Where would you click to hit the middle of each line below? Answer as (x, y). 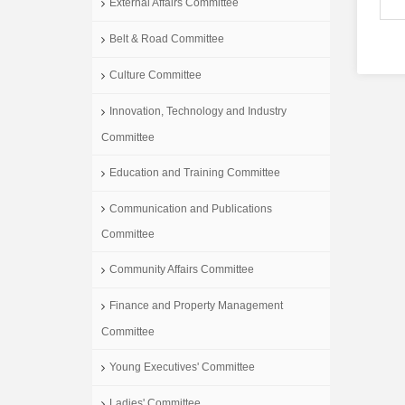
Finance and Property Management (196, 306)
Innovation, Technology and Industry (198, 111)
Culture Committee (155, 75)
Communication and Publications (191, 208)
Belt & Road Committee (167, 39)
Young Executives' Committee (182, 367)
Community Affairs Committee (182, 270)
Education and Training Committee (195, 172)
